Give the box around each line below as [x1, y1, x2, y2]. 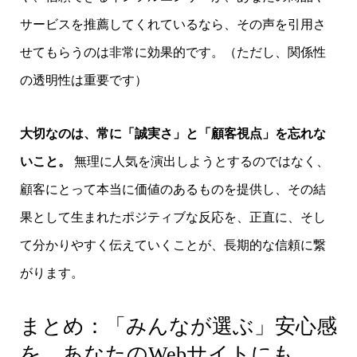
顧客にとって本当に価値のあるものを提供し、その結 [19, 182, 326, 197]
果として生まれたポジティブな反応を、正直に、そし [19, 210, 326, 225]
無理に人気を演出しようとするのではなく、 [70, 155, 329, 169]
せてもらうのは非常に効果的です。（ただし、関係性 [19, 45, 326, 60]
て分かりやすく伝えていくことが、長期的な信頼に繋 [19, 238, 326, 253]
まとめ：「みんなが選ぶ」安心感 [19, 315, 337, 339]
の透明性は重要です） [19, 73, 147, 88]
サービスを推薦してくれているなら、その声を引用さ [19, 18, 326, 32]
